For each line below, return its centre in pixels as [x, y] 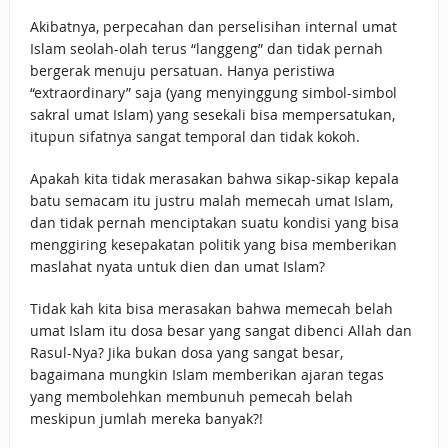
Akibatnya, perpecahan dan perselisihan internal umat [213, 27]
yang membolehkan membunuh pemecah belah [191, 397]
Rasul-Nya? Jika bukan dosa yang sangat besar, [186, 353]
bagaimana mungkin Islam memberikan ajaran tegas [206, 375]
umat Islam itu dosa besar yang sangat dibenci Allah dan [220, 331]
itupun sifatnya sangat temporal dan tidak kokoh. [194, 137]
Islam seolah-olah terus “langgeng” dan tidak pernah [206, 49]
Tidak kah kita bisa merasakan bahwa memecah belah [211, 309]
